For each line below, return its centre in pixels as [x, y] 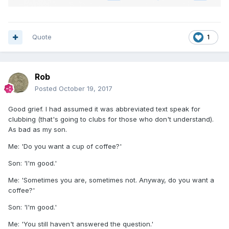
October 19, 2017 [86, 89]
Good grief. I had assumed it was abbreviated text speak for [104, 109]
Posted [47, 89]
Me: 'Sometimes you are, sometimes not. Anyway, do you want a [111, 180]
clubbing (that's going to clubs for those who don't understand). [111, 119]
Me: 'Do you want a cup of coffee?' [65, 146]
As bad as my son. [38, 130]
